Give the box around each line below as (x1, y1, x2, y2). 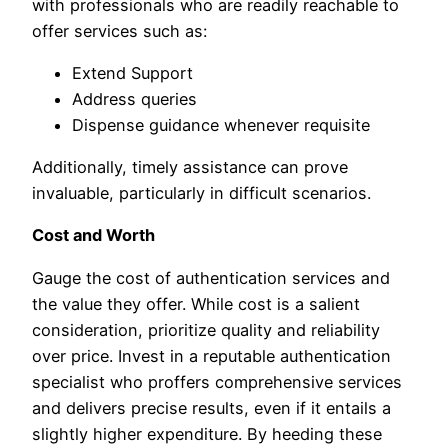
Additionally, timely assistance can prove (32, 157, 348, 178)
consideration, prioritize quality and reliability (32, 319, 380, 340)
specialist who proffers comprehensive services (32, 371, 402, 392)
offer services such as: (32, 20, 207, 41)
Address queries (72, 88, 197, 109)
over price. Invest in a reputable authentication (32, 345, 391, 366)
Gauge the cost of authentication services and (32, 267, 390, 288)
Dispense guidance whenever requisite (72, 114, 370, 135)
